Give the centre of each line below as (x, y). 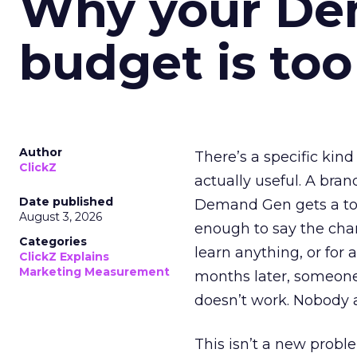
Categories (53, 241)
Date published (66, 202)
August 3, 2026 (61, 217)
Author (41, 152)
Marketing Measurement (94, 272)
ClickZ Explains (64, 257)
